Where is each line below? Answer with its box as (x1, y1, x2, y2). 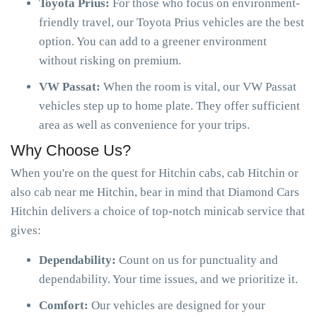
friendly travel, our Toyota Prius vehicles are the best (39, 16, 304, 29)
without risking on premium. (39, 54, 181, 67)
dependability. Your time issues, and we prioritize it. (39, 272, 298, 286)
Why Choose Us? (11, 142, 131, 159)
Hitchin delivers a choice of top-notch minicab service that (11, 204, 305, 218)
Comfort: (39, 299, 91, 312)
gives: (11, 224, 41, 237)
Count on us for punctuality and (119, 253, 278, 267)
